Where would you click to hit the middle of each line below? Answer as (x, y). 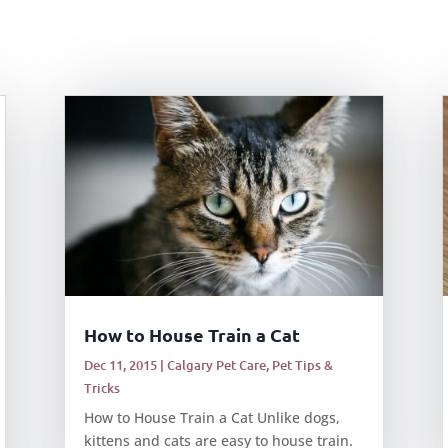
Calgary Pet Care (216, 364)
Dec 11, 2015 (120, 364)
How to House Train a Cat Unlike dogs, (211, 417)
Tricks (101, 387)
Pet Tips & (302, 364)
